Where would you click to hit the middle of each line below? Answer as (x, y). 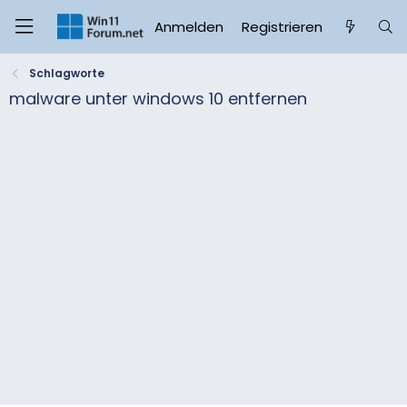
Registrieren (283, 26)
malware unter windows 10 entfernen (158, 98)
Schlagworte (67, 73)
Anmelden (189, 26)
